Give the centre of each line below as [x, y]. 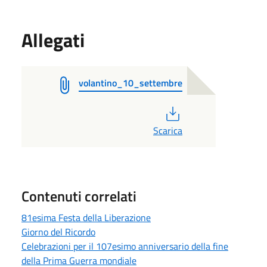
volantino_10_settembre [131, 83]
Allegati [53, 40]
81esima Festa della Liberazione [86, 217]
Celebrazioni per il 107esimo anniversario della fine [125, 246]
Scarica [167, 130]
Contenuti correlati [79, 196]
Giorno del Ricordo [58, 232]
